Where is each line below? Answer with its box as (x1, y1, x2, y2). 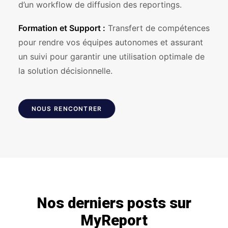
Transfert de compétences (105, 23, 210, 33)
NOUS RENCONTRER (31, 104, 102, 113)
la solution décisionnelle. (18, 66, 112, 76)
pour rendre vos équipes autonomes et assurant (18, 37, 203, 47)
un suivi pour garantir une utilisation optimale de (18, 51, 205, 62)
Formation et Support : (18, 23, 105, 33)
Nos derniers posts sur (37, 194, 191, 212)
